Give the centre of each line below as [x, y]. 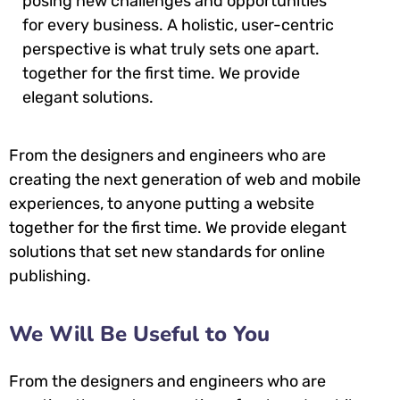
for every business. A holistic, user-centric [178, 25]
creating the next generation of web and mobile [185, 179]
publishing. [50, 275]
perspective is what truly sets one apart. [171, 49]
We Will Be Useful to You [139, 333]
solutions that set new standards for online [167, 251]
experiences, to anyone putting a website [162, 203]
